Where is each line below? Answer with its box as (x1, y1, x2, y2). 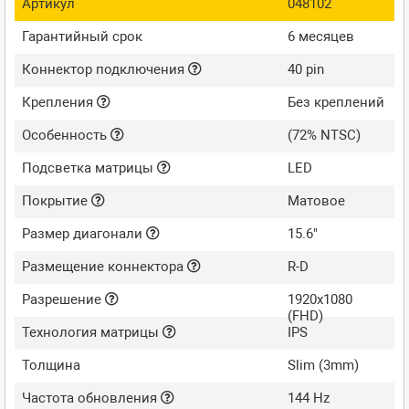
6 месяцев (288, 27, 355, 45)
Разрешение (22, 290, 105, 308)
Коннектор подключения (22, 60, 188, 78)
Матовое (288, 192, 346, 209)
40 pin (288, 60, 325, 78)
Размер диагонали (22, 225, 146, 242)
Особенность (22, 126, 110, 143)
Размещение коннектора (22, 257, 187, 275)
